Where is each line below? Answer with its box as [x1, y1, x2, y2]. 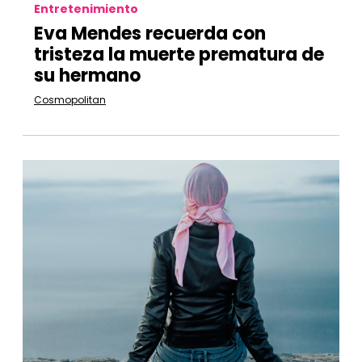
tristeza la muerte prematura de [34, 42, 324, 67]
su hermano [34, 63, 141, 88]
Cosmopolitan [34, 93, 106, 107]
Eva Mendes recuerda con [34, 21, 266, 46]
